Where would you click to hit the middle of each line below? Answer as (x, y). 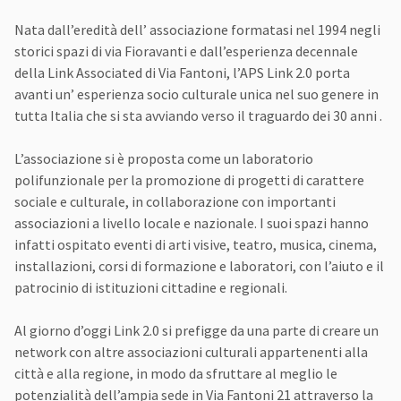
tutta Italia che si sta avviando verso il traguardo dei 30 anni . (198, 116)
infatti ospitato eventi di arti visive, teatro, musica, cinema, (196, 245)
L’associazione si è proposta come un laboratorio (164, 159)
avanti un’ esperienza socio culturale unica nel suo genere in (196, 94)
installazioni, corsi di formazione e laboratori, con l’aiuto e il (199, 266)
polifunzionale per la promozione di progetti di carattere (189, 180)
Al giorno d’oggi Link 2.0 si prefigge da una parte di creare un (196, 331)
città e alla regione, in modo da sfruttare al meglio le (176, 374)
